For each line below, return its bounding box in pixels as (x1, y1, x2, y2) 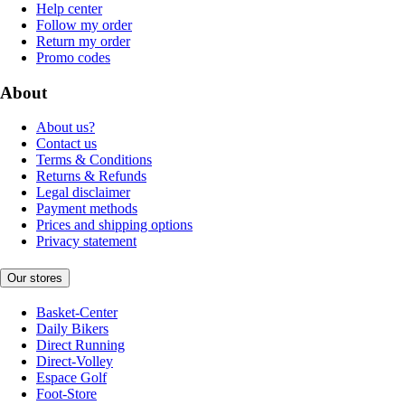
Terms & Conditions (36, 152, 152, 168)
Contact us (36, 136, 97, 152)
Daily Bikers (36, 320, 108, 336)
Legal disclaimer (36, 184, 130, 201)
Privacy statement (36, 233, 137, 250)
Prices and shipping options (36, 217, 193, 233)
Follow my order (36, 16, 132, 33)
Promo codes (36, 49, 110, 65)
